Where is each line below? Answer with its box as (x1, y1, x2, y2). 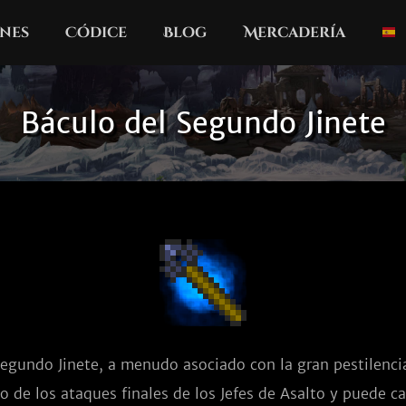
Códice (64, 23, 127, 43)
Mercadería (243, 23, 345, 43)
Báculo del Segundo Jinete (20, 105, 386, 141)
